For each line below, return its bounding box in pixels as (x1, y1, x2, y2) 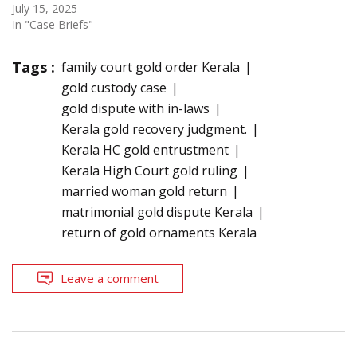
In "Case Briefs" (12, 16, 93, 32)
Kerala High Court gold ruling (61, 161, 237, 179)
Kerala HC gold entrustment (61, 140, 229, 159)
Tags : (12, 57, 55, 76)
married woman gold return (61, 182, 227, 200)
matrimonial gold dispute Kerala (61, 202, 253, 221)
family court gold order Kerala (61, 57, 240, 76)
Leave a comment (61, 269, 159, 286)
